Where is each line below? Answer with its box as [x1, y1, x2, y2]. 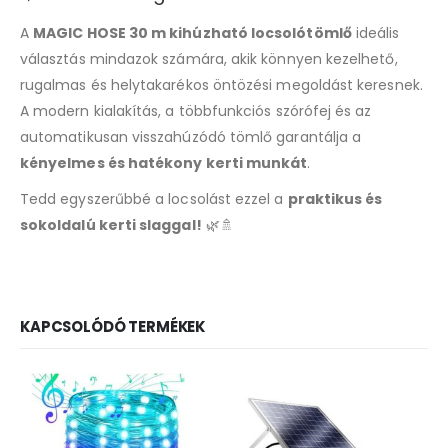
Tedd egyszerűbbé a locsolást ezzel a [20, 189, 288, 210]
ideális [351, 23, 400, 44]
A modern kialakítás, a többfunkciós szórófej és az [20, 101, 372, 122]
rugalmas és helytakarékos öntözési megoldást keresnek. [20, 75, 423, 96]
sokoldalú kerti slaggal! [20, 215, 202, 236]
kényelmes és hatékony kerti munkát [20, 153, 308, 174]
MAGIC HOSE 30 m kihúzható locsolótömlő [33, 23, 352, 44]
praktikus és [287, 189, 383, 210]
